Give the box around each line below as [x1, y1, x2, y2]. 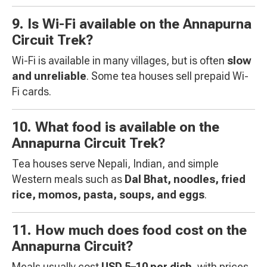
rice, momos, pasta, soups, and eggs [12, 188, 204, 201]
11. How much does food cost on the [12, 222, 247, 239]
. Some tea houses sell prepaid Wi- [86, 70, 249, 83]
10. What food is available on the [12, 119, 219, 136]
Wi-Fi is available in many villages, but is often [12, 54, 227, 67]
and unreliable [12, 70, 86, 83]
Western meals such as [12, 173, 125, 186]
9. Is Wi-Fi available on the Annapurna [12, 16, 252, 33]
